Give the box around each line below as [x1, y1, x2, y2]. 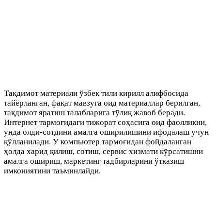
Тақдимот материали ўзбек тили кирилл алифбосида [4, 89, 188, 98]
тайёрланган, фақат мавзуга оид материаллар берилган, [4, 98, 200, 108]
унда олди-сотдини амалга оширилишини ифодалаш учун [4, 127, 209, 137]
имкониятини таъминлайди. [4, 166, 101, 176]
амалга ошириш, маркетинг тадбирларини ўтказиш [4, 156, 184, 166]
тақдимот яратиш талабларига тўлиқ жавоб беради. [4, 108, 185, 118]
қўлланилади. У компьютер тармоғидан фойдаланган [4, 137, 191, 147]
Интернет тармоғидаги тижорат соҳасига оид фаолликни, [4, 118, 207, 127]
